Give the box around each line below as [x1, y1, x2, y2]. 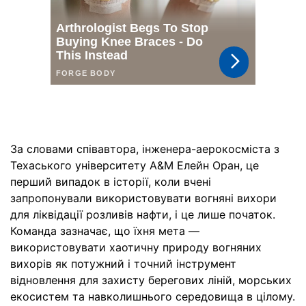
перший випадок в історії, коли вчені [10, 175, 211, 189]
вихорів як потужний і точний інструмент [10, 257, 236, 271]
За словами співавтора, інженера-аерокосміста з [10, 142, 279, 156]
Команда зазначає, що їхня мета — [10, 224, 199, 238]
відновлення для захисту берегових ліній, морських [10, 273, 292, 288]
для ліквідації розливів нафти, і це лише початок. [10, 208, 275, 222]
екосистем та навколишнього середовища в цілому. [10, 290, 295, 304]
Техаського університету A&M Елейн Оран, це [10, 158, 259, 173]
